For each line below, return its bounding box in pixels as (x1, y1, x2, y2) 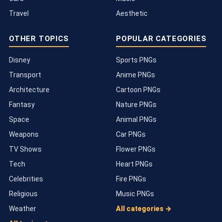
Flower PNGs (116, 145, 156, 154)
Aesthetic (116, 9, 148, 18)
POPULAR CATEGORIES (116, 34, 207, 44)
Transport (9, 71, 41, 79)
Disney (9, 56, 30, 64)
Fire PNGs (116, 175, 146, 183)
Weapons (9, 130, 39, 139)
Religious (9, 190, 38, 198)
